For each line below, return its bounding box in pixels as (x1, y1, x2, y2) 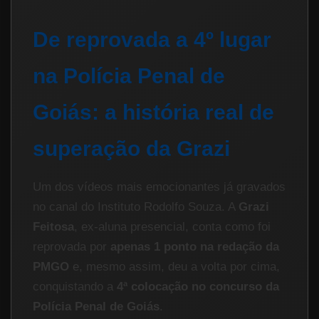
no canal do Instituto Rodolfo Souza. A (33, 200, 239, 214)
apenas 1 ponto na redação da (110, 240, 279, 253)
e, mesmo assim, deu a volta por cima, (69, 260, 280, 273)
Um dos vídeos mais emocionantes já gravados (33, 180, 286, 194)
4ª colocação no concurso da (117, 280, 279, 293)
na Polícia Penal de (33, 64, 225, 88)
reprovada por (33, 240, 110, 253)
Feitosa (33, 220, 74, 234)
